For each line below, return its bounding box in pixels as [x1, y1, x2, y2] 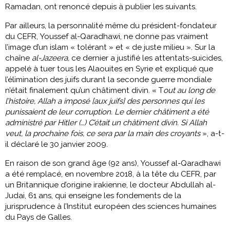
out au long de [163, 85, 215, 95]
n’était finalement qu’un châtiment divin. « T [5, 85, 163, 95]
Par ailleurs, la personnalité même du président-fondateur [5, 21, 217, 30]
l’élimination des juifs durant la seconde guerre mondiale [5, 74, 212, 84]
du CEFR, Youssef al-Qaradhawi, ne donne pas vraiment [5, 31, 208, 41]
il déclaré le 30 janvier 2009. [5, 139, 108, 149]
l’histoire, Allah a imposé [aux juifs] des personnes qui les [5, 96, 204, 106]
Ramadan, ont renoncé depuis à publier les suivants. [5, 2, 197, 11]
